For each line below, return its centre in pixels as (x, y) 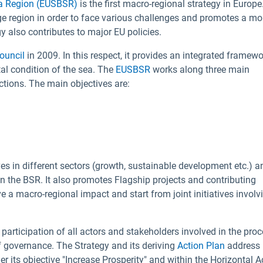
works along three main (201, 70)
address (242, 246)
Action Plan (201, 246)
